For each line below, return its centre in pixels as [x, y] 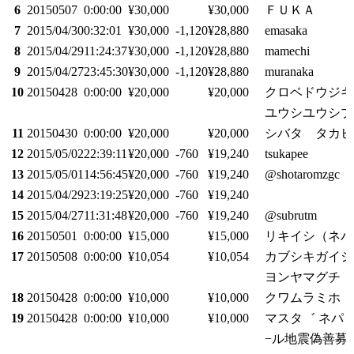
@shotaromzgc [302, 175]
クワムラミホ [303, 298]
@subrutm [291, 216]
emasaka [286, 31]
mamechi [287, 51]
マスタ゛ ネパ [304, 318]
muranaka [289, 72]
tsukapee [286, 154]
